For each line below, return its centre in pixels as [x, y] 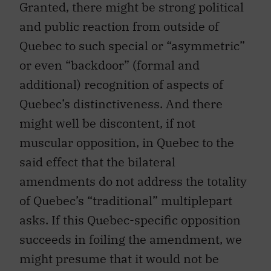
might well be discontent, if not [107, 123]
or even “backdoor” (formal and [109, 65]
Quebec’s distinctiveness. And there [121, 103]
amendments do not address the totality [133, 181]
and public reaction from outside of [119, 26]
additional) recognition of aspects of [121, 84]
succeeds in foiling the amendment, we [131, 239]
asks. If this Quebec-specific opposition [130, 220]
